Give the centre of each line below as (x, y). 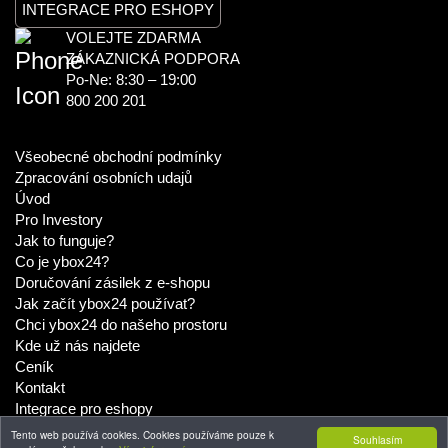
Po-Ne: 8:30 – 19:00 (131, 80)
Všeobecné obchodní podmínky (118, 157)
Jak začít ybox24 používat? (105, 304)
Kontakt (40, 388)
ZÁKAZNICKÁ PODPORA (153, 59)
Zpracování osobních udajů (103, 178)
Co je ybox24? (62, 262)
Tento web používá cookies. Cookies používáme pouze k (142, 434)
